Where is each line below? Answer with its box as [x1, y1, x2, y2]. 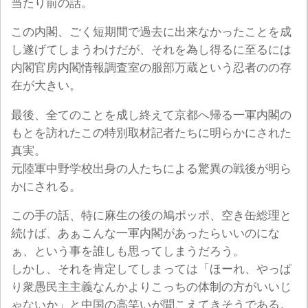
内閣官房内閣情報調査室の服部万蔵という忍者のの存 [11, 61, 291, 75]
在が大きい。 [11, 79, 81, 93]
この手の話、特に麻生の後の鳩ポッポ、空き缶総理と [11, 209, 291, 223]
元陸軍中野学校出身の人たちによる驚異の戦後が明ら [11, 162, 291, 175]
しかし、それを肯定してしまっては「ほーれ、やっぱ [11, 263, 291, 276]
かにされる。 [11, 179, 81, 193]
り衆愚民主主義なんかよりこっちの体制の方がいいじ [11, 280, 291, 294]
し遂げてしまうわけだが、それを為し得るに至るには [11, 43, 291, 57]
